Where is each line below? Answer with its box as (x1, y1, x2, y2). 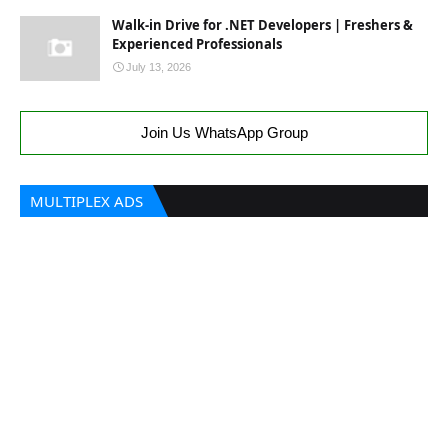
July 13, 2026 (126, 61, 191, 73)
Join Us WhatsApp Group (140, 124, 308, 141)
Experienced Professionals (112, 35, 282, 53)
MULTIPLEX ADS (30, 191, 143, 211)
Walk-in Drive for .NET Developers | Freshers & (112, 16, 413, 34)
